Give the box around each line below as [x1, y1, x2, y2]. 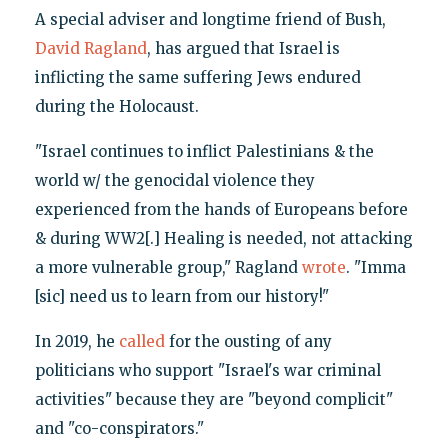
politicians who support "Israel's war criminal [34, 361, 381, 381]
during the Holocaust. [34, 97, 199, 117]
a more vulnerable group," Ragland [34, 258, 302, 278]
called [118, 332, 165, 352]
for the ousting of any [164, 332, 332, 352]
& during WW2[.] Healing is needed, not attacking [34, 229, 413, 249]
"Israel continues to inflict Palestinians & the [34, 142, 374, 162]
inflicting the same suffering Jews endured [34, 68, 361, 88]
